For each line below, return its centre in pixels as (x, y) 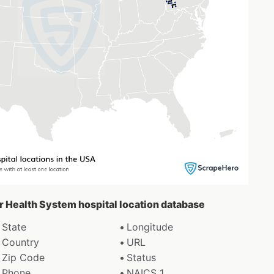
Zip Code (23, 257)
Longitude (150, 227)
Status (142, 257)
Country (20, 242)
